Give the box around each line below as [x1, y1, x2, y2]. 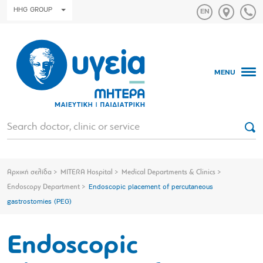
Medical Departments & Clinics [122, 169, 215, 177]
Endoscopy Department [7, 184, 80, 191]
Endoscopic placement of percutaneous [89, 184, 213, 191]
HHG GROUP [14, 6, 52, 14]
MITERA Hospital [60, 169, 113, 177]
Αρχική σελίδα [7, 169, 52, 177]
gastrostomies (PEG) [7, 198, 72, 206]
